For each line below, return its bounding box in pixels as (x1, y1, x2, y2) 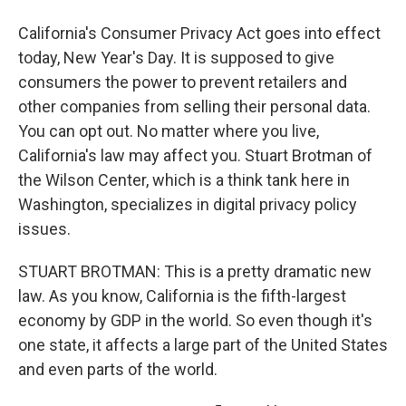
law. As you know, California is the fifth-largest (18, 286, 346, 305)
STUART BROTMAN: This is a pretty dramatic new (18, 262, 372, 281)
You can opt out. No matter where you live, (18, 121, 319, 140)
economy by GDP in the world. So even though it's (18, 311, 372, 330)
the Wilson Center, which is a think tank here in (18, 170, 350, 189)
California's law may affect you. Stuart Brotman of (18, 146, 372, 165)
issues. (18, 219, 71, 238)
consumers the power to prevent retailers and (18, 72, 347, 92)
